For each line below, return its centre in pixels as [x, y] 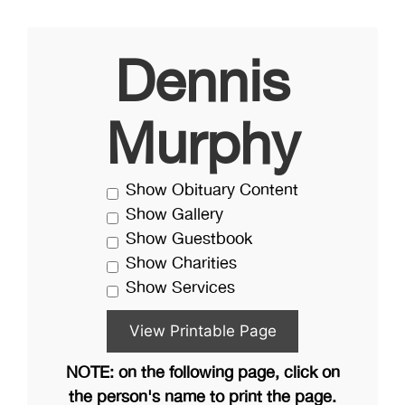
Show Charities [181, 264]
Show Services [180, 288]
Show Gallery [174, 215]
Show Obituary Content [212, 191]
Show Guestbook [189, 240]
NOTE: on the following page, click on [202, 373]
